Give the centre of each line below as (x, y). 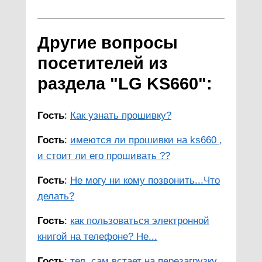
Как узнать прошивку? (121, 116)
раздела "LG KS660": (125, 83)
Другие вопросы (108, 42)
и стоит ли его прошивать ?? (104, 156)
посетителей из (102, 63)
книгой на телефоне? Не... (97, 237)
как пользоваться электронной (140, 221)
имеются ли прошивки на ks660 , (146, 140)
